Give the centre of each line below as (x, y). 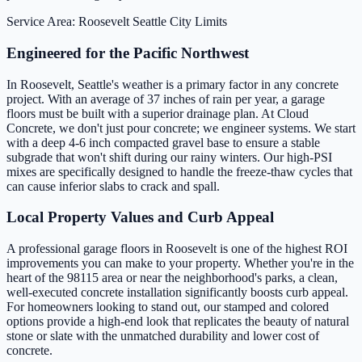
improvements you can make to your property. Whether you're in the (180, 263)
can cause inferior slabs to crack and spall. (113, 186)
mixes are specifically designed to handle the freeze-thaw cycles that (179, 171)
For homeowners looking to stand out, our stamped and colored (168, 307)
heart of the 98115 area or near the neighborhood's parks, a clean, (172, 278)
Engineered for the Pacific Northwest (128, 53)
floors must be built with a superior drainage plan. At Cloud (158, 113)
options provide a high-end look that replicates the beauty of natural (178, 321)
